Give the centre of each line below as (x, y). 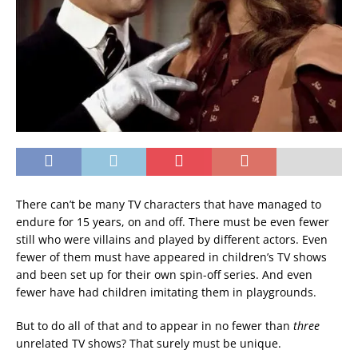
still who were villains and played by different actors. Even (172, 240)
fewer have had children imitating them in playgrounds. (166, 292)
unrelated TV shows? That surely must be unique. (149, 344)
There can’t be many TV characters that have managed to (169, 205)
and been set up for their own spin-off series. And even (164, 275)
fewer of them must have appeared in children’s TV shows (171, 257)
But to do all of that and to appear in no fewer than (155, 326)
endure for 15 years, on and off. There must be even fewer (173, 222)
